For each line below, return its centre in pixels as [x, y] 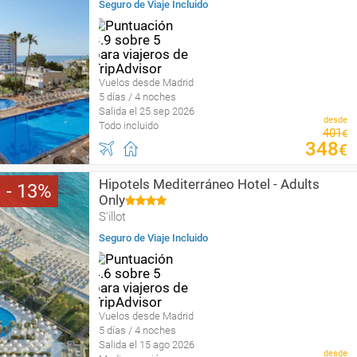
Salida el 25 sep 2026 [147, 111]
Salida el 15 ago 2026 [147, 345]
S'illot [112, 217]
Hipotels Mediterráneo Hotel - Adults [209, 184]
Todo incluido [129, 126]
